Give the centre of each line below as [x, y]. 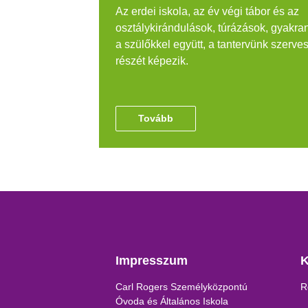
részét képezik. [152, 61]
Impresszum [152, 261]
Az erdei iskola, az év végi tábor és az [208, 12]
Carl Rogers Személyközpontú [182, 287]
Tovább [156, 118]
